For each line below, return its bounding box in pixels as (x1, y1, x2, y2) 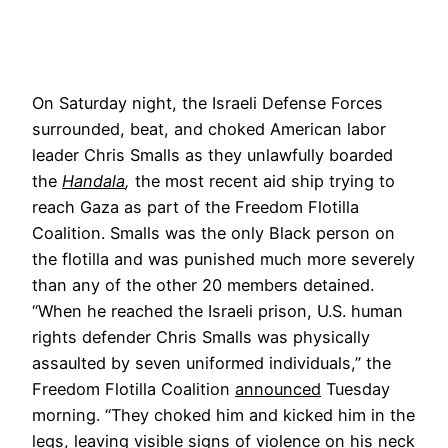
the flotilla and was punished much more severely (32, 248, 415, 269)
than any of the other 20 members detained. (32, 274, 374, 295)
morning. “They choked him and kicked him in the (32, 404, 415, 425)
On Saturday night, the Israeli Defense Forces (32, 92, 383, 113)
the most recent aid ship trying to (130, 170, 395, 191)
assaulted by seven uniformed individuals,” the (32, 352, 391, 373)
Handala (62, 170, 125, 191)
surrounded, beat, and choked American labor (32, 118, 386, 139)
